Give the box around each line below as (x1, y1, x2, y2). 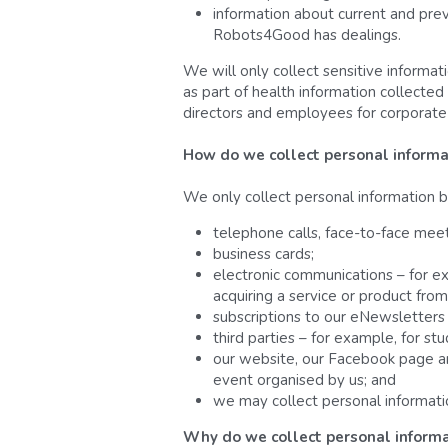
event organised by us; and (212, 369, 396, 390)
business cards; (212, 243, 314, 264)
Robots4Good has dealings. (212, 24, 401, 45)
